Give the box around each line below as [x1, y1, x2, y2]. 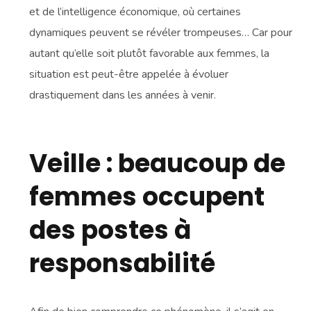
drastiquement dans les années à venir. [29, 87, 219, 103]
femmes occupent [29, 179, 265, 215]
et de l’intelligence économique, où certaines [29, 4, 242, 20]
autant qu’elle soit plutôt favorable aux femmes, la [29, 46, 270, 62]
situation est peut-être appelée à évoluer [29, 67, 229, 83]
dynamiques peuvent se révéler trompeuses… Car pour [29, 25, 293, 41]
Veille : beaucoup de [29, 146, 286, 182]
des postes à [29, 212, 192, 249]
